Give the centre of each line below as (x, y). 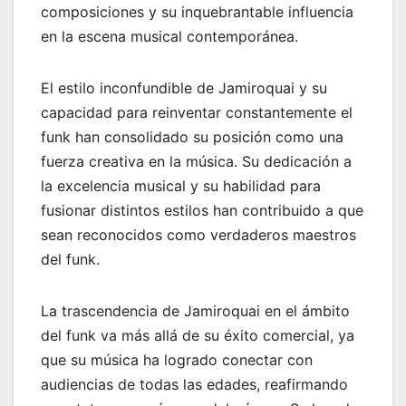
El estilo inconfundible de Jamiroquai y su (184, 88)
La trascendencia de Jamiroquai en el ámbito (195, 311)
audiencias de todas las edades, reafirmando (194, 385)
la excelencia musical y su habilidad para (181, 186)
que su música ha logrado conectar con (177, 360)
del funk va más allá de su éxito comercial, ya (198, 336)
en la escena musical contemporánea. (169, 37)
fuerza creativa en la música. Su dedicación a (196, 162)
